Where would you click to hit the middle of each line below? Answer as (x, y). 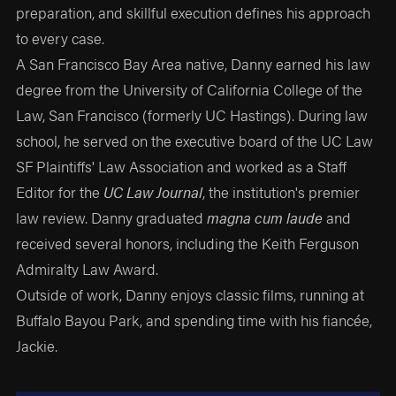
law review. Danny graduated (112, 218)
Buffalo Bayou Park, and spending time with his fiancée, (194, 320)
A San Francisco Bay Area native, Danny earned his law (194, 64)
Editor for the (60, 192)
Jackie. (37, 346)
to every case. (61, 38)
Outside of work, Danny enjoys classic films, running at (190, 295)
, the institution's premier (282, 192)
